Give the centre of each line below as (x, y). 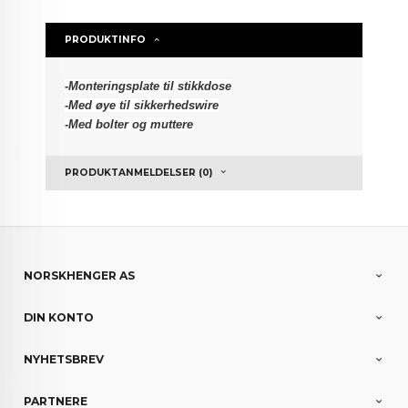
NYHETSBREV (64, 360)
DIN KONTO (59, 318)
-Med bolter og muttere (129, 125)
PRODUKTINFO (106, 40)
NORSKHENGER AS (80, 276)
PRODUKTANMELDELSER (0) (139, 173)
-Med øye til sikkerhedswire (142, 106)
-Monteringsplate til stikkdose (148, 87)
